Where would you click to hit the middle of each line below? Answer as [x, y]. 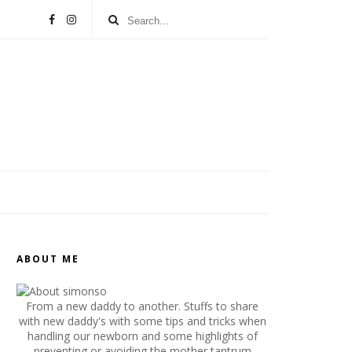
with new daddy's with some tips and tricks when [142, 321]
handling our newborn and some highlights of [142, 336]
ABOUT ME [48, 259]
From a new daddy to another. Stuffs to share [142, 306]
